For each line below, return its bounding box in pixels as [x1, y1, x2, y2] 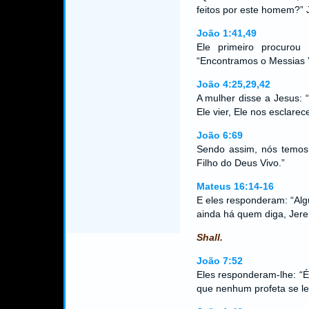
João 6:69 [196, 130, 243, 141]
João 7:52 [196, 255, 243, 266]
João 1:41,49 [196, 28, 257, 39]
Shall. [196, 232, 223, 243]
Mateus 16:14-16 [196, 181, 274, 192]
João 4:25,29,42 [196, 79, 270, 90]
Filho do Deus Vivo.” [196, 157, 285, 168]
